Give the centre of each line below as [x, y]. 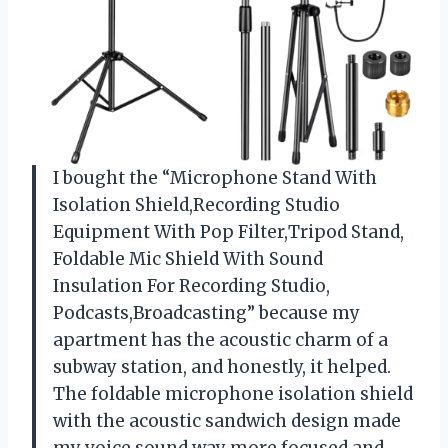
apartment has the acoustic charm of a [220, 340]
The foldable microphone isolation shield [233, 394]
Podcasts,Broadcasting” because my [206, 313]
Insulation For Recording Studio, [191, 286]
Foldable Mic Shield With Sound [188, 259]
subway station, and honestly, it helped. [222, 367]
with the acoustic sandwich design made [227, 421]
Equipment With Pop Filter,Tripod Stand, [228, 232]
